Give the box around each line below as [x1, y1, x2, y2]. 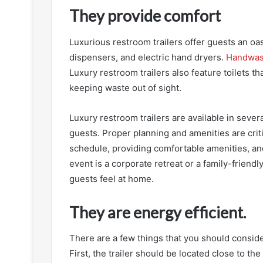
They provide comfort [69, 6, 221, 26]
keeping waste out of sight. [69, 82, 181, 93]
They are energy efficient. [69, 202, 246, 222]
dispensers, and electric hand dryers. [69, 51, 226, 63]
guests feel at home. [69, 173, 154, 184]
